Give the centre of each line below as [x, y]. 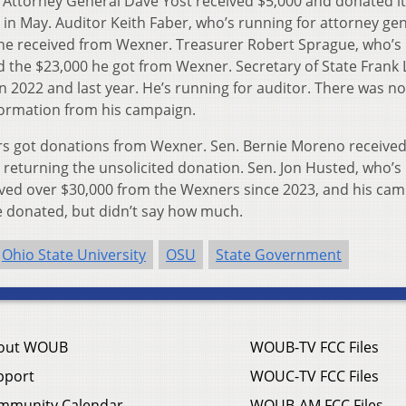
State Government [279, 255]
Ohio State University [74, 255]
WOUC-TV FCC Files [314, 377]
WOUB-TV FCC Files [314, 348]
